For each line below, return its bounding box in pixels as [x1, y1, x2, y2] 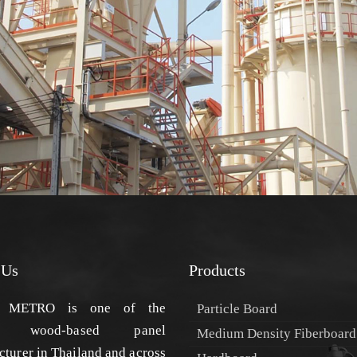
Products [189, 261, 245, 279]
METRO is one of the [8, 300, 166, 316]
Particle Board [197, 301, 277, 316]
